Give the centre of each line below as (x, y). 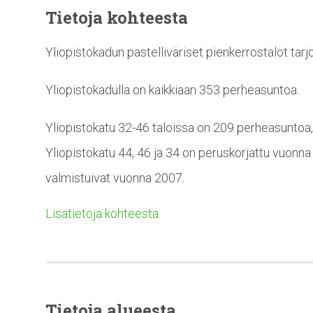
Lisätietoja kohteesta (102, 214)
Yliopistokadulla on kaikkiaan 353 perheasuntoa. (172, 90)
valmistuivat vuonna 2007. (115, 178)
